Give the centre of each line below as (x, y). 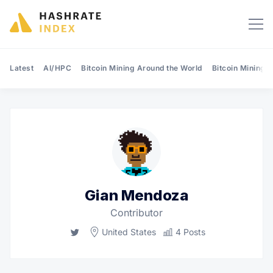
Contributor (136, 212)
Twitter (96, 231)
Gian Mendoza (136, 195)
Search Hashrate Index (186, 123)
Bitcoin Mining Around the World (142, 68)
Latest (22, 68)
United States (129, 232)
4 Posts (190, 232)
